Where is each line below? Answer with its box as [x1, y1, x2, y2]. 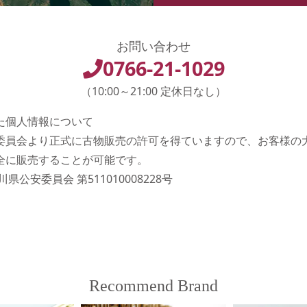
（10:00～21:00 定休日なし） [81, 83, 226, 99]
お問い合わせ [116, 37, 191, 54]
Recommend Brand [89, 276, 218, 295]
